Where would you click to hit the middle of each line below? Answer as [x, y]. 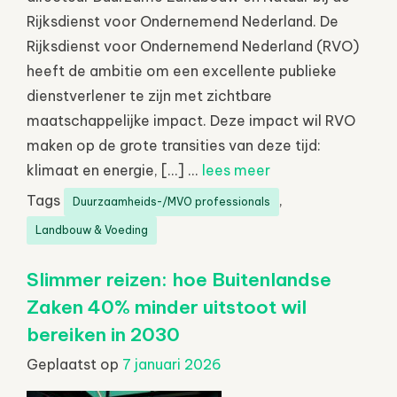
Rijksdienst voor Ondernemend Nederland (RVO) [193, 46]
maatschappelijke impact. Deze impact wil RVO [191, 120]
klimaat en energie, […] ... [114, 170]
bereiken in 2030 [103, 334]
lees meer [236, 170]
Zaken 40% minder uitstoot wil [167, 307]
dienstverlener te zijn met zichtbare [149, 95]
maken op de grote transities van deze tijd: [174, 145]
